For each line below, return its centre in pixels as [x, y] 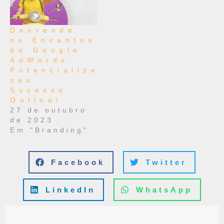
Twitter [166, 162]
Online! [36, 100]
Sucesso [38, 90]
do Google [46, 50]
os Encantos [53, 40]
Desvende [43, 30]
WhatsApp [164, 189]
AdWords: [42, 60]
